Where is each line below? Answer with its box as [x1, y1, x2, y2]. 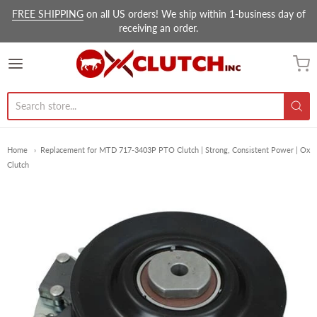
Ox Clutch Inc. [67, 51, 209, 79]
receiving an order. [119, 22, 198, 34]
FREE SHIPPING [11, 8, 83, 20]
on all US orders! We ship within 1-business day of [83, 8, 306, 20]
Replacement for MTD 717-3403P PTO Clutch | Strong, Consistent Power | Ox [40, 145, 310, 154]
